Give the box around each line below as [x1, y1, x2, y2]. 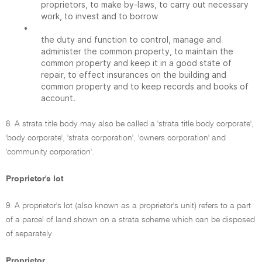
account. [41, 93, 75, 103]
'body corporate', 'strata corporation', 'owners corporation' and [6, 134, 226, 142]
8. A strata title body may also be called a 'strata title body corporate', [6, 120, 254, 128]
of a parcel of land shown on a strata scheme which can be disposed [6, 216, 255, 224]
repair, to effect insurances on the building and [41, 70, 226, 80]
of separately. [6, 230, 54, 238]
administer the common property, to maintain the [41, 46, 233, 56]
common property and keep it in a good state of [41, 58, 232, 68]
